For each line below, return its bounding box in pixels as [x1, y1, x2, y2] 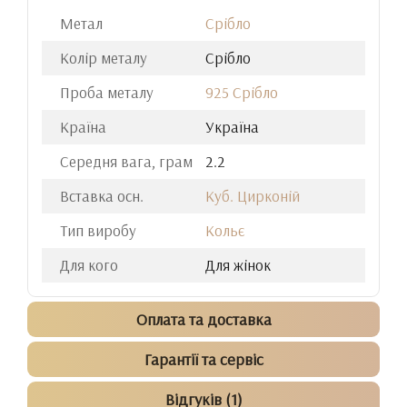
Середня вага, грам [60, 152, 193, 171]
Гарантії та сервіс [144, 349, 263, 370]
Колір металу [60, 48, 147, 67]
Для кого [60, 255, 118, 274]
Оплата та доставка [135, 309, 272, 330]
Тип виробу [60, 221, 136, 240]
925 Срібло [205, 83, 278, 102]
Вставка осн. [60, 186, 144, 205]
